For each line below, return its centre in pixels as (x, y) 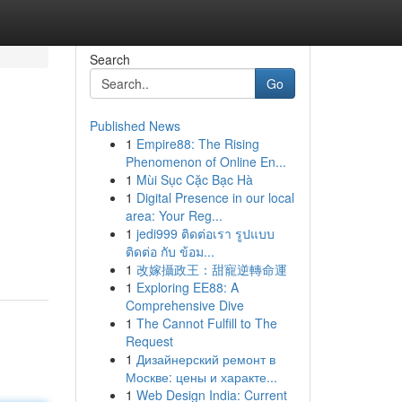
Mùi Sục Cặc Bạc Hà (194, 179)
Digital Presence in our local (215, 197)
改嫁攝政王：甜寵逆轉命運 (211, 269)
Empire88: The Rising (197, 144)
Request (149, 341)
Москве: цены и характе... (201, 377)
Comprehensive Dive (184, 305)
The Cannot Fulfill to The (206, 323)
